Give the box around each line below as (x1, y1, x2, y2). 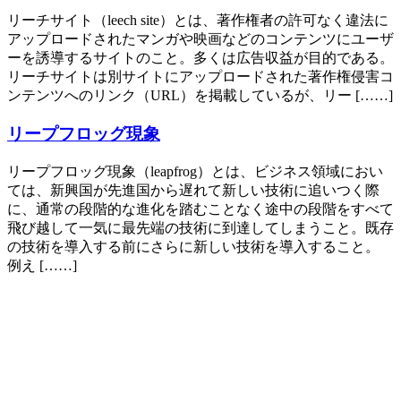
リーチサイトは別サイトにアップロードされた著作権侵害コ (7, 69, 394, 85)
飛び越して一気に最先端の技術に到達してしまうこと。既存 (7, 219, 394, 235)
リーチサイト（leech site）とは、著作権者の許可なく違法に (7, 13, 388, 29)
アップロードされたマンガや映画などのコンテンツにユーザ (7, 31, 394, 47)
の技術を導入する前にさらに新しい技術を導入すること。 (7, 238, 380, 254)
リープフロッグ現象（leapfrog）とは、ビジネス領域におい (7, 163, 383, 179)
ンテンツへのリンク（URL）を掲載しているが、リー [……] (7, 88, 393, 104)
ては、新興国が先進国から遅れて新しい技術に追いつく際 (7, 182, 380, 198)
